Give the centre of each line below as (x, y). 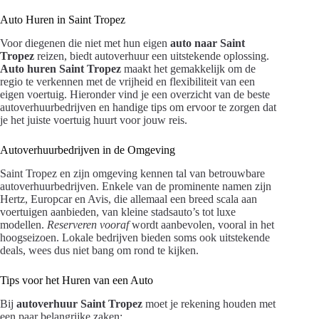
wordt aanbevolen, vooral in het (202, 224)
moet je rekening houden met (209, 303)
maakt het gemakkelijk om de (188, 68)
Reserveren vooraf (88, 224)
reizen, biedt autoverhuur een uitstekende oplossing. (152, 56)
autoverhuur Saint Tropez (79, 303)
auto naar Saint (208, 43)
